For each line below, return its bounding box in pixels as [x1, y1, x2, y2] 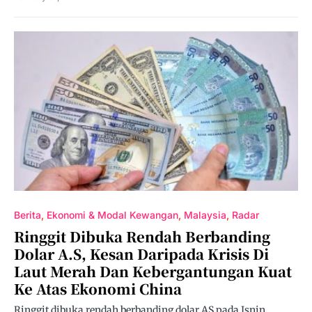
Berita [14, 209, 41, 221]
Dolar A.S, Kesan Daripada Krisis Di [14, 244, 269, 264]
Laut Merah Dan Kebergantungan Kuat [14, 261, 292, 281]
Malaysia [184, 209, 226, 221]
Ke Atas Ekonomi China [14, 279, 182, 299]
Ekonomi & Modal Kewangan [47, 209, 178, 221]
